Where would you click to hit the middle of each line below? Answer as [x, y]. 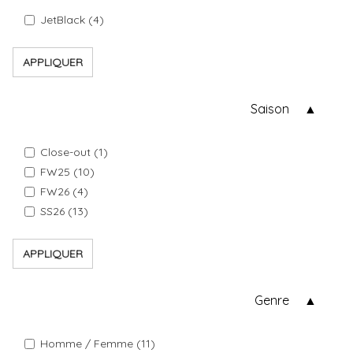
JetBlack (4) [72, 20]
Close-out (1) [74, 152]
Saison [270, 109]
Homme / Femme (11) [98, 344]
